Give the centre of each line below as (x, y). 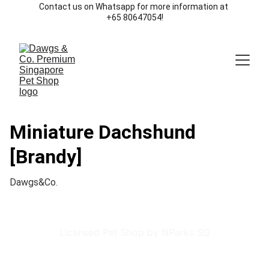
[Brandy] (46, 157)
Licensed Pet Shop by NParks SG (134, 232)
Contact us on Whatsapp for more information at (134, 7)
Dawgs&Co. (34, 182)
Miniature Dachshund (103, 132)
